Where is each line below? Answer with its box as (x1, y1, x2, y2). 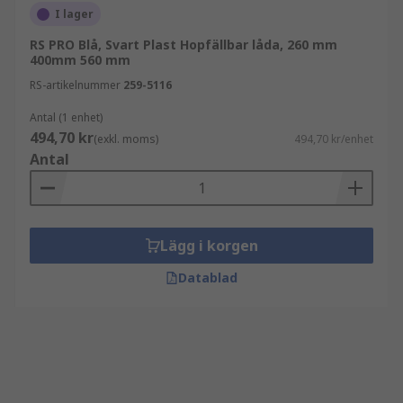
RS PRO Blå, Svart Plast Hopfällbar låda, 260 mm (30, 36, 337, 53)
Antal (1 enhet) (30, 110, 103, 125)
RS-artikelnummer (30, 77, 121, 93)
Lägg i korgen (159, 236, 258, 255)
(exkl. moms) (94, 131, 158, 147)
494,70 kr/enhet (294, 131, 373, 147)
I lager (55, 6, 94, 22)
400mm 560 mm (30, 51, 130, 68)
